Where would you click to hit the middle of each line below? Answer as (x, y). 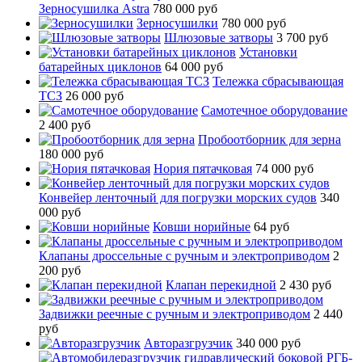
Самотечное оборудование (274, 110)
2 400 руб (65, 124)
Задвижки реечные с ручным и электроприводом (175, 314)
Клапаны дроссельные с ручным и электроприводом (184, 255)
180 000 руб (71, 154)
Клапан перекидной (221, 284)
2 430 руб (305, 284)
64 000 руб (194, 66)
